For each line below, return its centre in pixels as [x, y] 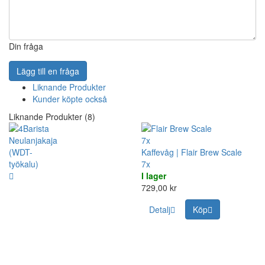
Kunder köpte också [70, 99]
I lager [154, 176]
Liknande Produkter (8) [52, 117]
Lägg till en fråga [48, 71]
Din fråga [26, 46]
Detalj [160, 210]
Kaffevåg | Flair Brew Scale [192, 152]
